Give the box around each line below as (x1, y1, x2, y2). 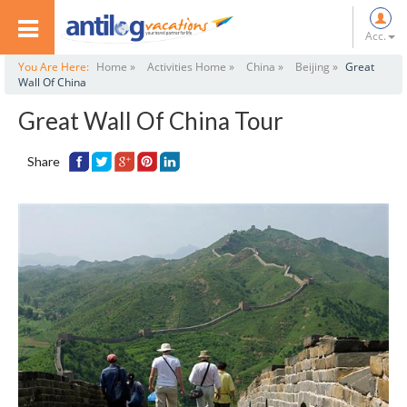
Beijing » (295, 59, 338, 74)
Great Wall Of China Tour (18, 106, 283, 135)
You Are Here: (18, 59, 92, 74)
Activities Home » (147, 59, 234, 74)
